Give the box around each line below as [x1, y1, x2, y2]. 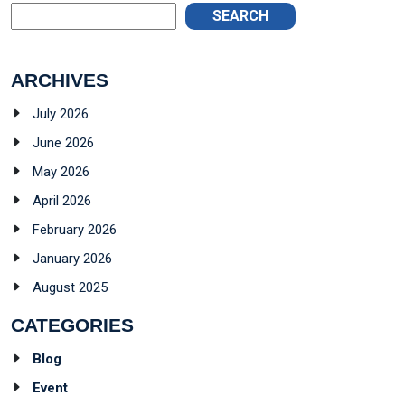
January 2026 [33, 250, 112, 267]
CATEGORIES [11, 314, 134, 335]
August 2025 [33, 278, 108, 296]
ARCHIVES [11, 69, 108, 90]
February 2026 [33, 221, 117, 238]
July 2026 [33, 105, 89, 122]
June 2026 [33, 134, 94, 151]
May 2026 [33, 163, 89, 180]
